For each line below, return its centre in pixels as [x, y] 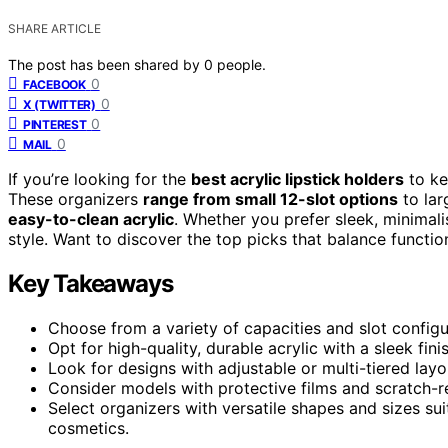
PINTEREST [55, 124]
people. [241, 64]
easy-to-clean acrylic [91, 218]
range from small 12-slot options [270, 198]
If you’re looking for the [99, 178]
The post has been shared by [106, 64]
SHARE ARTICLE [54, 28]
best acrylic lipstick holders [297, 178]
